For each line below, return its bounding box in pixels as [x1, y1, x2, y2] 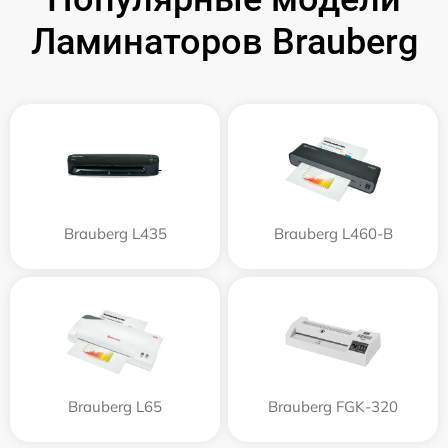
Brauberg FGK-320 [268, 396, 398, 416]
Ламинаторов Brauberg [30, 20, 418, 63]
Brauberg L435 [63, 223, 167, 243]
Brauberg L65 [68, 396, 162, 416]
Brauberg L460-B [273, 223, 393, 243]
